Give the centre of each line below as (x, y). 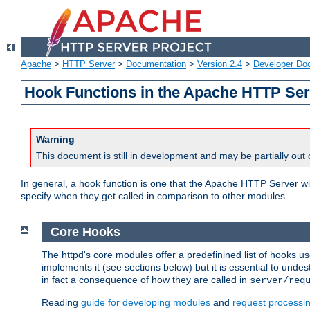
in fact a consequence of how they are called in (146, 279)
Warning (55, 139)
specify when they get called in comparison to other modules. (154, 196)
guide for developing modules (146, 302)
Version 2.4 (220, 64)
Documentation (156, 64)
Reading (61, 302)
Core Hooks (85, 232)
